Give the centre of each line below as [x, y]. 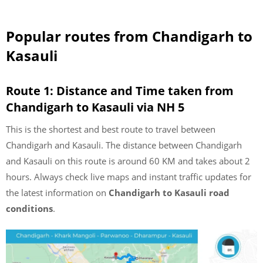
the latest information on [57, 192]
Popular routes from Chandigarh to [129, 36]
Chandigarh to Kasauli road [169, 192]
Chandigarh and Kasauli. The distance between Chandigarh [124, 145]
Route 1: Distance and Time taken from [120, 90]
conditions [29, 208]
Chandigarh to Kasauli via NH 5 [95, 107]
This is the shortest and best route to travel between [111, 129]
